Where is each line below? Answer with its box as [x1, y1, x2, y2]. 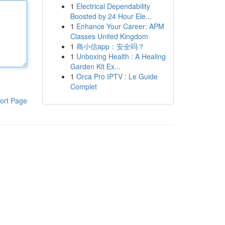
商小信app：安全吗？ [76, 41, 145, 51]
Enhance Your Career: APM [76, 21, 164, 31]
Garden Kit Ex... [70, 61, 121, 71]
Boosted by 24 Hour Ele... [70, 11, 152, 21]
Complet [70, 81, 97, 91]
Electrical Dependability [76, 1, 150, 11]
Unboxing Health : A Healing [76, 51, 166, 61]
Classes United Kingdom [70, 31, 148, 41]
